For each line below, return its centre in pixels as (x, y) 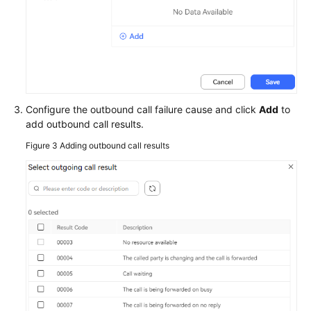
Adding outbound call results (115, 146)
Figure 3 (43, 146)
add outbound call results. (85, 124)
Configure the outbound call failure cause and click (142, 110)
